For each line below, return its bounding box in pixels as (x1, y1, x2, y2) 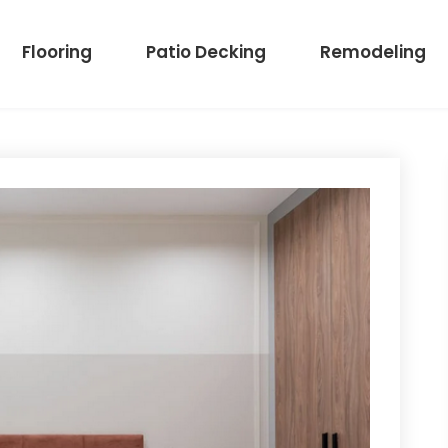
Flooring (22, 40, 92, 64)
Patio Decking (146, 40, 266, 64)
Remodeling (320, 40, 426, 64)
